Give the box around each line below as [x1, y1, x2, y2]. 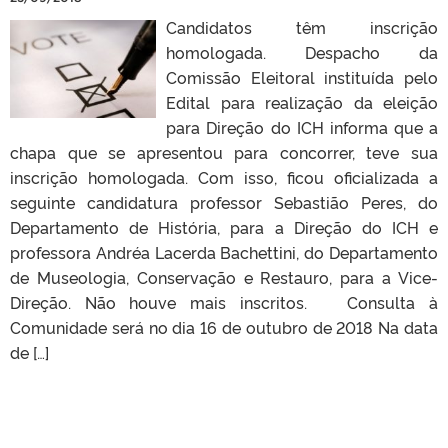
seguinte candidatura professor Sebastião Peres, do [10, 190, 438, 213]
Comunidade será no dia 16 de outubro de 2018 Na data [10, 315, 438, 338]
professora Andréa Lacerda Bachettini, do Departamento [10, 240, 438, 263]
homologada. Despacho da [166, 40, 438, 63]
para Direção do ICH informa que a [166, 115, 438, 138]
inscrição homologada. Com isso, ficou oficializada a [10, 165, 438, 188]
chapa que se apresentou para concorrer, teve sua [10, 140, 438, 163]
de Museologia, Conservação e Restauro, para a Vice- [10, 265, 438, 288]
